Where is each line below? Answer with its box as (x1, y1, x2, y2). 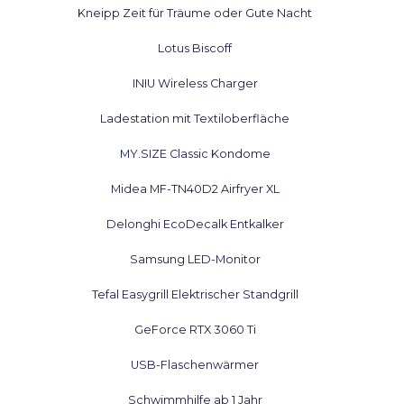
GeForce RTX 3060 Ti (133, 322, 256, 336)
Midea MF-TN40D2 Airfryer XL (110, 181, 280, 196)
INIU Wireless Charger (132, 77, 258, 91)
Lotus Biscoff (158, 41, 233, 56)
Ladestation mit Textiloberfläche (100, 112, 290, 125)
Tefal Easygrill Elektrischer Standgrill (91, 287, 298, 301)
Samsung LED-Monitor (129, 252, 261, 266)
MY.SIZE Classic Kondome (119, 146, 271, 161)
